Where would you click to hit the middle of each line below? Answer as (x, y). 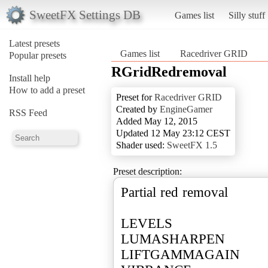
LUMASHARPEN (173, 239)
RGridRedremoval (169, 71)
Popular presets (38, 55)
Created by (138, 109)
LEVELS (147, 223)
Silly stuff (246, 15)
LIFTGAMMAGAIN (180, 254)
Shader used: (141, 145)
